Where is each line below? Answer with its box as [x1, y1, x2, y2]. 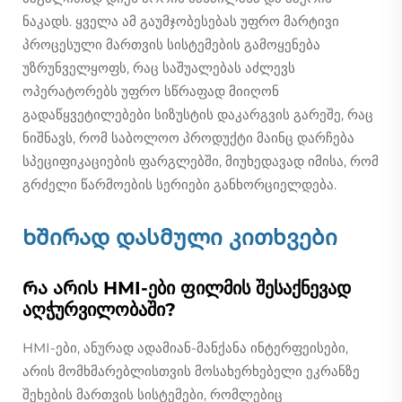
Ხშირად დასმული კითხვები [22, 223, 337, 250]
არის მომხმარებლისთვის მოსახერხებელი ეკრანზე [22, 362, 360, 380]
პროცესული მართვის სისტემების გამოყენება [22, 35, 320, 53]
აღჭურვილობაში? [22, 298, 176, 320]
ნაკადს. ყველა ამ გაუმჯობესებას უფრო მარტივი [22, 12, 339, 30]
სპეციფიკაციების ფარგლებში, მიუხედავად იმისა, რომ [22, 152, 379, 170]
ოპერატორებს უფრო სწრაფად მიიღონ [22, 82, 279, 100]
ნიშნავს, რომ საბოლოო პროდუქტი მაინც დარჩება [22, 128, 354, 146]
